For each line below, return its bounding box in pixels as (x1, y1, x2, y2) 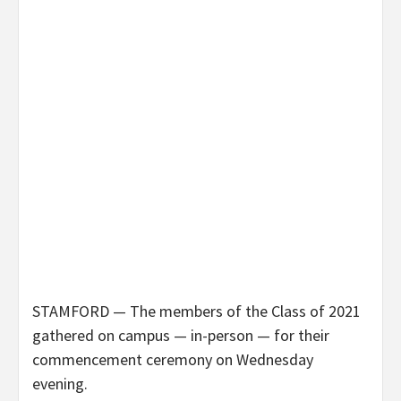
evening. (32, 373, 88, 395)
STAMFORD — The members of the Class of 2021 (32, 301, 361, 322)
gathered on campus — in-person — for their (32, 325, 329, 346)
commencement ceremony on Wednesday (32, 349, 313, 371)
